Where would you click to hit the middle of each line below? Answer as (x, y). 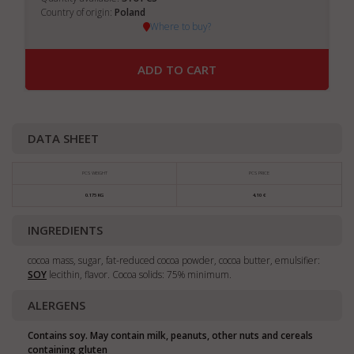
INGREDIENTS (65, 230)
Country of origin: (77, 12)
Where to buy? (181, 26)
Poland (130, 12)
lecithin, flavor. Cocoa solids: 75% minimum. (139, 275)
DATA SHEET (63, 138)
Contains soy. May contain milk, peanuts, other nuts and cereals (170, 335)
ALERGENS (56, 305)
